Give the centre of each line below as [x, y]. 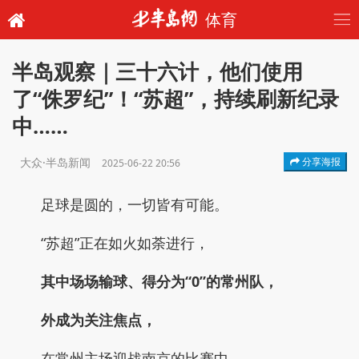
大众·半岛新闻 [57, 162]
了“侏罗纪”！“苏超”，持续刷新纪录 [175, 99]
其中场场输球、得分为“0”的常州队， [159, 281]
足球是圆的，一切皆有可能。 [135, 204]
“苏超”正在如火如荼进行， [125, 243]
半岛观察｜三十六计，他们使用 [157, 72]
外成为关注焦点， [99, 320]
